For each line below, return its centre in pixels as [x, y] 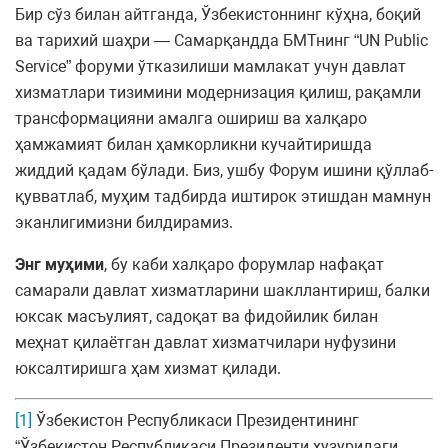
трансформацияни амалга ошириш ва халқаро [191, 119]
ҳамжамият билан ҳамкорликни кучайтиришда [193, 145]
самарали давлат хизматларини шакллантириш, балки [222, 291]
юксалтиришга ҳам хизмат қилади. [148, 369]
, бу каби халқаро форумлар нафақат [244, 265]
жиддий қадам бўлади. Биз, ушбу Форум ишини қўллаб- [224, 171]
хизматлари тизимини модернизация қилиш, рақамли [218, 93]
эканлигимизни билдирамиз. [124, 223]
